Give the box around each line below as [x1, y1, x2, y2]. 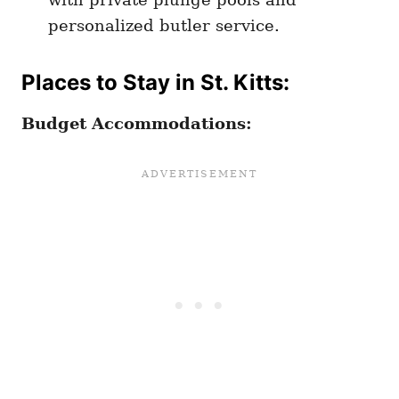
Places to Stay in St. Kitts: [21, 69, 289, 96]
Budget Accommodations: [21, 114, 252, 134]
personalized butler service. [48, 16, 280, 36]
